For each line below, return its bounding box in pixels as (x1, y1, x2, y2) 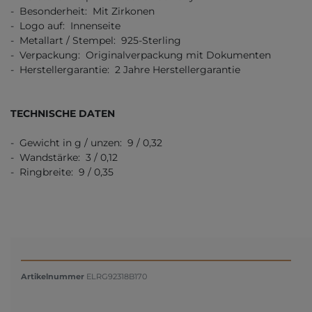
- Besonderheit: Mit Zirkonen (10, 4, 155, 17)
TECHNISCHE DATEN (10, 107, 115, 120)
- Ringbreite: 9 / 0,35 (10, 165, 114, 178)
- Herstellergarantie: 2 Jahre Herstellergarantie (10, 63, 240, 76)
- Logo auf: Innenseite (10, 19, 120, 32)
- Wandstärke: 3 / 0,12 (10, 150, 118, 164)
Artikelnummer (21, 271, 86, 281)
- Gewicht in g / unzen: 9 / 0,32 (10, 136, 162, 149)
